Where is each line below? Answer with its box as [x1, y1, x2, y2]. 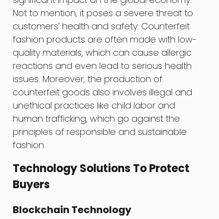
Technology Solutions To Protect [13, 160, 190, 176]
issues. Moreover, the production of [13, 72, 163, 85]
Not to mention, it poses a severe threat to [13, 6, 194, 19]
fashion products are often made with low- [13, 33, 197, 45]
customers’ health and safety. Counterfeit [13, 20, 190, 32]
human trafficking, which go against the [13, 112, 180, 125]
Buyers [13, 176, 50, 192]
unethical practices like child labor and [13, 99, 175, 111]
